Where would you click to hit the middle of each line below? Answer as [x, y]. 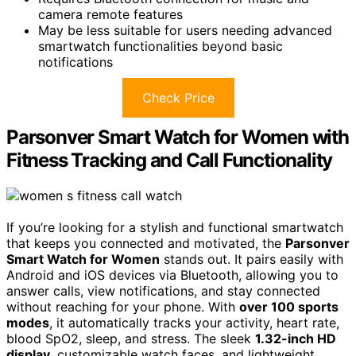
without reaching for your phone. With [123, 306]
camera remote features [110, 14]
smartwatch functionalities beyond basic [161, 46]
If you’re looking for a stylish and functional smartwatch [175, 227]
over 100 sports [289, 306]
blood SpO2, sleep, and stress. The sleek [131, 338]
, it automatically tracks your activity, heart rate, [194, 322]
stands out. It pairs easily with [252, 259]
